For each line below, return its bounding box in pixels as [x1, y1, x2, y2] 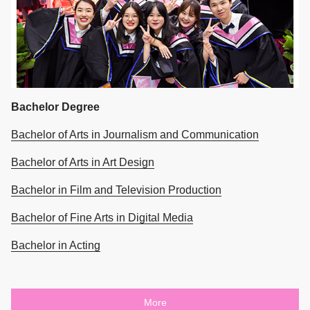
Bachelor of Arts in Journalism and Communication [11, 129, 259, 141]
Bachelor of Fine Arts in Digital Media [11, 212, 193, 224]
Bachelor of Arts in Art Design [11, 156, 154, 169]
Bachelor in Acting [11, 239, 100, 252]
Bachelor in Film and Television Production [11, 184, 221, 197]
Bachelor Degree [11, 101, 100, 113]
